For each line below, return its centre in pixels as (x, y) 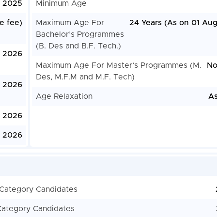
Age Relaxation (64, 97)
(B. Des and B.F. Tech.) (78, 46)
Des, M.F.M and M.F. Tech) (85, 77)
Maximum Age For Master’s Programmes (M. (118, 66)
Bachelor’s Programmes (80, 35)
